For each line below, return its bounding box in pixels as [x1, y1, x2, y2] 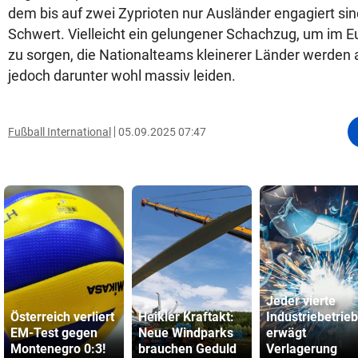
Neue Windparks [138, 325, 233, 340]
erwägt [266, 325, 306, 340]
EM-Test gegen [10, 325, 97, 340]
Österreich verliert [10, 309, 114, 324]
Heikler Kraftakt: [138, 309, 234, 324]
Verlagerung [266, 341, 337, 356]
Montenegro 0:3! [10, 341, 105, 356]
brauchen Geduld [138, 341, 237, 356]
